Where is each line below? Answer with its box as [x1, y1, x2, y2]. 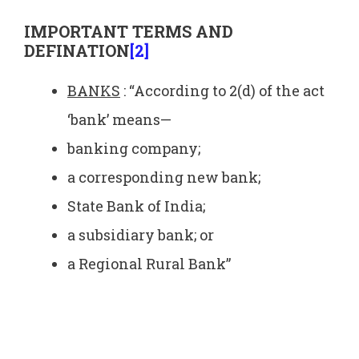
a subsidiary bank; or [67, 225, 214, 245]
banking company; [67, 139, 200, 159]
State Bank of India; [67, 196, 205, 216]
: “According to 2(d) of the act [120, 81, 325, 101]
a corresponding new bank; [67, 167, 260, 188]
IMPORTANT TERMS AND [24, 21, 233, 42]
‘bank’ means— [67, 110, 171, 130]
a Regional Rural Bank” [67, 254, 231, 274]
